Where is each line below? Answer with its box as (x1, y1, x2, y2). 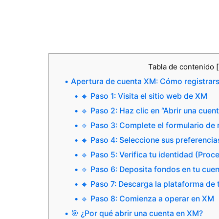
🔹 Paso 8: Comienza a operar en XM (81, 194, 214, 204)
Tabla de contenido (148, 62, 216, 72)
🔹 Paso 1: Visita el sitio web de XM (81, 91, 207, 101)
